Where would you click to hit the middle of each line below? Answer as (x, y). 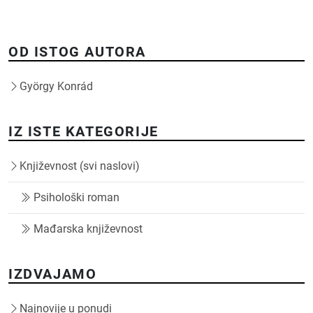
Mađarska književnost (88, 228)
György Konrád (56, 86)
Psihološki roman (77, 197)
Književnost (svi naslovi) (80, 166)
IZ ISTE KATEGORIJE (83, 131)
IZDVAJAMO (53, 274)
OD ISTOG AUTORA (77, 51)
